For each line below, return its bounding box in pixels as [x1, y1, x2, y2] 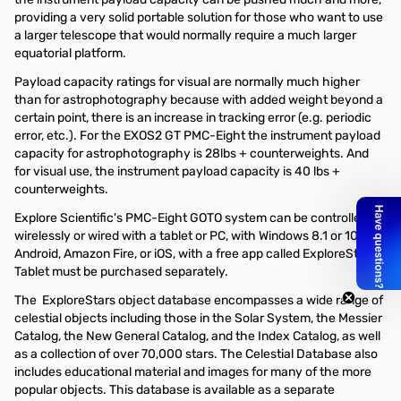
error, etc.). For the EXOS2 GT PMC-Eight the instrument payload [14, 128, 380, 143]
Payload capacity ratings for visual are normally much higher [14, 74, 360, 90]
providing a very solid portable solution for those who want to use [14, 10, 383, 25]
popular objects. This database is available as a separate [14, 382, 335, 397]
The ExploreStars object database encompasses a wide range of [14, 293, 383, 308]
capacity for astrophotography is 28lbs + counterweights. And [14, 146, 369, 161]
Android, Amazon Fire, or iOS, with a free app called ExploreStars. [14, 246, 380, 261]
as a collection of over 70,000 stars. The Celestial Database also [14, 346, 378, 362]
